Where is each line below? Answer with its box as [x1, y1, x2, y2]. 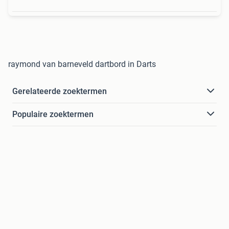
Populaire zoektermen [12, 109, 94, 119]
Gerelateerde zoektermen [12, 86, 107, 96]
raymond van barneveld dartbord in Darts [8, 59, 156, 69]
